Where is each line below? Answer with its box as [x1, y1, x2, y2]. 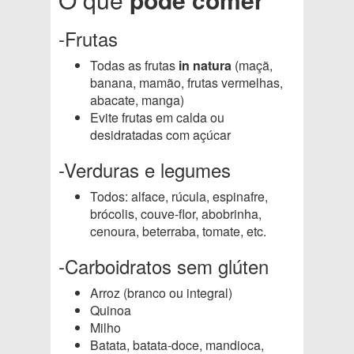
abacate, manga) [90, 91, 184, 109]
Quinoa [90, 301, 131, 319]
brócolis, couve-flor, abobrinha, [90, 205, 262, 223]
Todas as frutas [90, 56, 179, 74]
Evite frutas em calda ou [90, 108, 224, 126]
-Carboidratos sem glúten [58, 252, 269, 280]
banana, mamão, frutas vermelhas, [90, 73, 283, 92]
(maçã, [232, 56, 273, 74]
